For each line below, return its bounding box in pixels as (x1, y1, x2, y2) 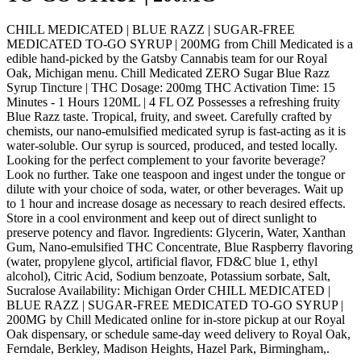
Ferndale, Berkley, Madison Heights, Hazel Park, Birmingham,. (6, 341, 330, 355)
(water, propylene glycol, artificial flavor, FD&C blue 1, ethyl (6, 254, 317, 268)
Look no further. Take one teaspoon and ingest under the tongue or (6, 167, 345, 181)
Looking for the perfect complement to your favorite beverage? (6, 152, 326, 167)
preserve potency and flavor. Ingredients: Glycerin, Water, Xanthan (6, 225, 346, 239)
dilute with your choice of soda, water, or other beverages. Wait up (6, 181, 343, 196)
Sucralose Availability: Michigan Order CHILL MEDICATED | (6, 283, 330, 297)
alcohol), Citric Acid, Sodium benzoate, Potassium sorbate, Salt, (6, 268, 330, 283)
